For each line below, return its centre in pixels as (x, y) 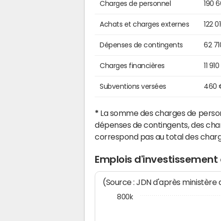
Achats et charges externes (145, 24)
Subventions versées (133, 87)
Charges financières (132, 66)
